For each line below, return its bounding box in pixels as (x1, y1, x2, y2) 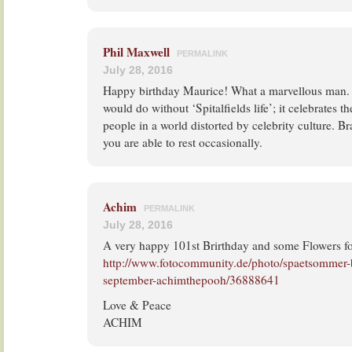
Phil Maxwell (103, 43, 170, 60)
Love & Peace (103, 297, 171, 313)
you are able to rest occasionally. (103, 134, 262, 150)
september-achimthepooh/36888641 (103, 272, 280, 288)
